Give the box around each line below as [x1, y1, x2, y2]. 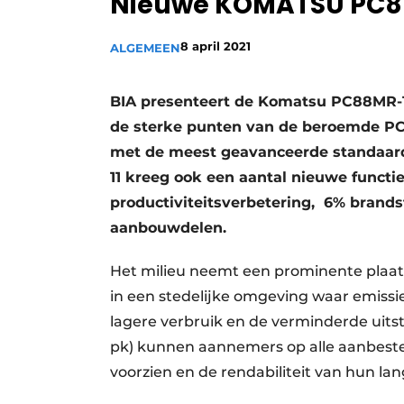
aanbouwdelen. [110, 219, 226, 237]
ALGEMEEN [110, 41, 180, 56]
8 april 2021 [180, 39, 251, 54]
